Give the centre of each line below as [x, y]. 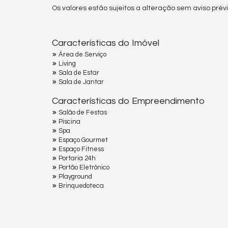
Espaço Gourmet [83, 140]
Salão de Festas [83, 112]
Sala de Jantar [81, 82]
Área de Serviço [82, 54]
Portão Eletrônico [84, 167]
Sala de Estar [79, 73]
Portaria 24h [77, 158]
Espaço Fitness [81, 149]
